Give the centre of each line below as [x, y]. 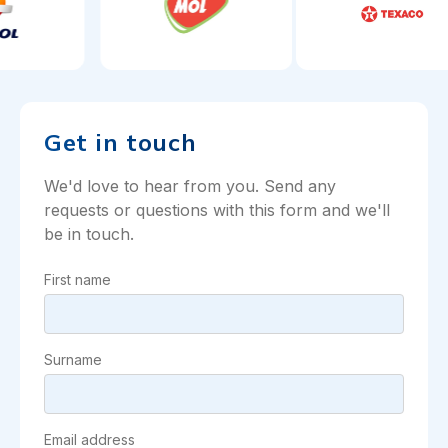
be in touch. [89, 234]
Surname [73, 359]
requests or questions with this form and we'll [217, 210]
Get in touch [120, 142]
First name [77, 279]
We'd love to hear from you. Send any [190, 186]
